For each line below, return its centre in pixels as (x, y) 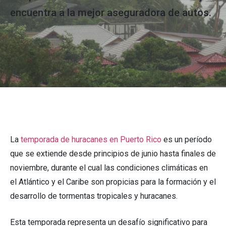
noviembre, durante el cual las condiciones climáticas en (109, 168)
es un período (187, 140)
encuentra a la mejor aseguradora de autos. (111, 13)
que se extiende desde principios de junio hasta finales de (113, 154)
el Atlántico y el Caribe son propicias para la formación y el (113, 182)
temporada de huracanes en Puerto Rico (90, 140)
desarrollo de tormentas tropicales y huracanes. (94, 196)
